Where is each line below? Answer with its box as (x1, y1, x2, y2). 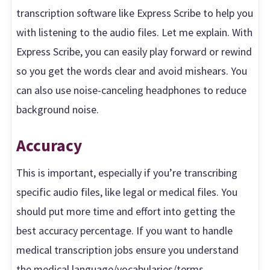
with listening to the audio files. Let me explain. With (16, 25, 253, 39)
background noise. (16, 102, 99, 116)
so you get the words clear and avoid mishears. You (16, 63, 248, 78)
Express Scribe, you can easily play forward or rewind (16, 44, 253, 58)
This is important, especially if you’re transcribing (16, 165, 238, 180)
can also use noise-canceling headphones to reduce (16, 83, 247, 97)
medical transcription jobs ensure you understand (16, 242, 239, 257)
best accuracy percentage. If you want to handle (16, 223, 233, 237)
